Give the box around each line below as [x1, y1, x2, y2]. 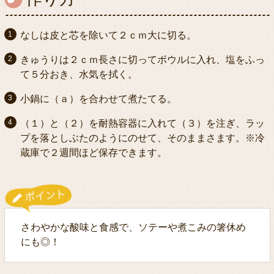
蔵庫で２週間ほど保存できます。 [20, 147, 167, 158]
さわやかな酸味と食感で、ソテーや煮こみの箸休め [20, 222, 246, 233]
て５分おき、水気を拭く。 [20, 68, 138, 80]
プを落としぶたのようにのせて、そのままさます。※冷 [20, 132, 265, 143]
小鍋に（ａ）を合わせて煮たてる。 [20, 93, 177, 104]
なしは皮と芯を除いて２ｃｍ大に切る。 [20, 29, 196, 40]
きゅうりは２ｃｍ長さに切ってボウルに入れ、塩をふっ [20, 54, 265, 65]
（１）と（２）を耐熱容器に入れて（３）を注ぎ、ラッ [20, 117, 265, 128]
